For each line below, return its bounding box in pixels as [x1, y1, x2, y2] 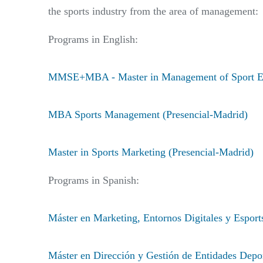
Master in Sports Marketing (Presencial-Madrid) [48, 146, 254, 158]
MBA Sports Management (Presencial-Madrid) [48, 108, 248, 120]
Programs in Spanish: [48, 174, 139, 186]
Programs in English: [48, 33, 138, 45]
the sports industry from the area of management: [48, 5, 258, 17]
